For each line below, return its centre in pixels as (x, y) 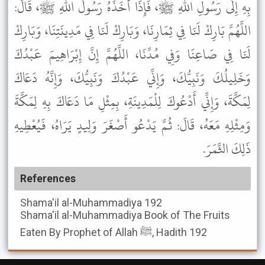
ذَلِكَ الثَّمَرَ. (227, 149)
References (48, 179)
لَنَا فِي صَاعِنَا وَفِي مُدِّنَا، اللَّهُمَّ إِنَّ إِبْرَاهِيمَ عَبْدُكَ (132, 54)
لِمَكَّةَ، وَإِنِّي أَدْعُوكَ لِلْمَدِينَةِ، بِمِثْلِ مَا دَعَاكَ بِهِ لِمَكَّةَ (132, 102)
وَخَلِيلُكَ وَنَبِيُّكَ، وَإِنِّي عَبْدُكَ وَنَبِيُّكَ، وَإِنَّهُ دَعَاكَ (132, 78)
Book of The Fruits (187, 215)
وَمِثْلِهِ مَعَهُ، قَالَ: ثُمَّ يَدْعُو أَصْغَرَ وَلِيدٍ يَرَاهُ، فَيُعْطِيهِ (132, 125)
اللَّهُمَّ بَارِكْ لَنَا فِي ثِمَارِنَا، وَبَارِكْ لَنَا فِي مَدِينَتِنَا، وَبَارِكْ (132, 31)
